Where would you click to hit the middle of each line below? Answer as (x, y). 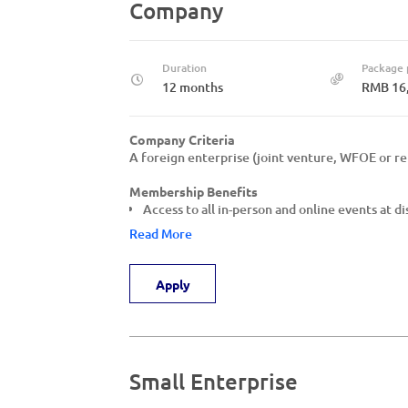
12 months (193, 87)
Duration (184, 68)
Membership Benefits (194, 191)
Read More (161, 234)
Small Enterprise (214, 381)
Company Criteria (182, 139)
